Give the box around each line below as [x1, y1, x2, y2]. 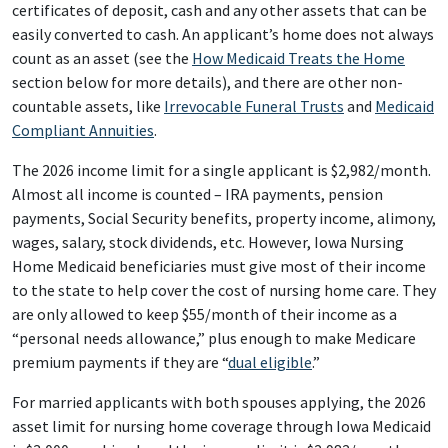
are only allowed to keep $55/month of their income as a [12, 304, 397, 324]
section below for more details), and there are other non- [12, 72, 403, 92]
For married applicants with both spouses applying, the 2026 [12, 392, 426, 412]
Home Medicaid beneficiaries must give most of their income [12, 256, 426, 276]
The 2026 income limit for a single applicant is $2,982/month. [12, 160, 431, 180]
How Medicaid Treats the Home [192, 48, 405, 68]
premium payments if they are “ [12, 352, 228, 372]
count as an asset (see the [12, 48, 192, 68]
